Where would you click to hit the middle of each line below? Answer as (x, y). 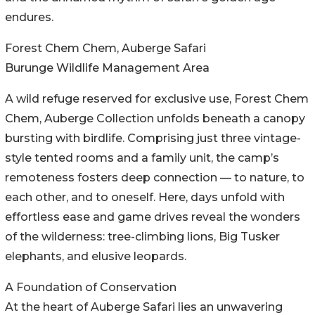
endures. (29, 18)
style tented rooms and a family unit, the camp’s (142, 158)
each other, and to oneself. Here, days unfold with (145, 198)
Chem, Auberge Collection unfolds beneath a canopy (155, 119)
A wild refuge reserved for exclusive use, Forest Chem (157, 99)
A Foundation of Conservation (91, 288)
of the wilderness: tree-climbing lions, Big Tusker (142, 237)
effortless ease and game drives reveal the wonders (153, 217)
